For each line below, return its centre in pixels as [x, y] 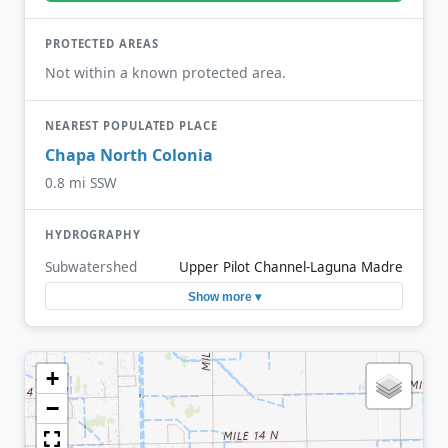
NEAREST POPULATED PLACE [131, 125]
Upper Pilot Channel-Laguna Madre [291, 267]
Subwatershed [91, 267]
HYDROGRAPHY [93, 234]
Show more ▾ [224, 296]
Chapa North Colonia [129, 155]
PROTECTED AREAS [102, 44]
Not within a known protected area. [165, 72]
